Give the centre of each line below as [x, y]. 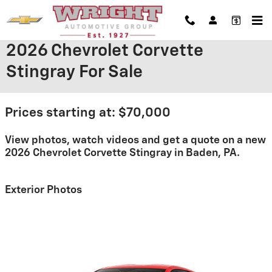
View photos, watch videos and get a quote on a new [135, 140]
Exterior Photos [43, 190]
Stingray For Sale [74, 72]
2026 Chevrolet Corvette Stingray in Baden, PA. [122, 153]
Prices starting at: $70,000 [88, 113]
